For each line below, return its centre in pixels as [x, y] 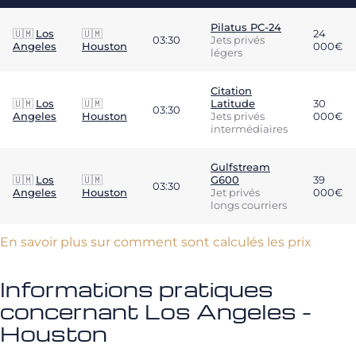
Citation [231, 91]
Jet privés [235, 192]
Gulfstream [240, 167]
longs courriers [249, 205]
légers [226, 52]
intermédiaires [249, 129]
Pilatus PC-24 [246, 27]
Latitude [233, 103]
